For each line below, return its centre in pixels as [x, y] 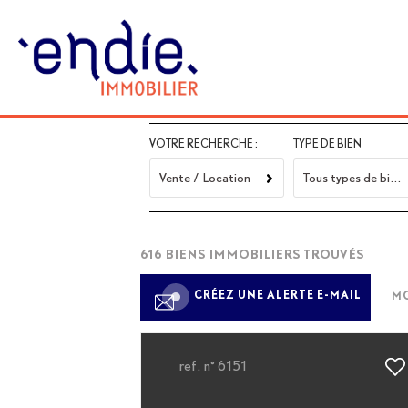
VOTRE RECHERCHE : [204, 143]
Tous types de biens [395, 178]
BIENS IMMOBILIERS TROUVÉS [264, 254]
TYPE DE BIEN [327, 143]
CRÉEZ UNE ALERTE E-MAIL [278, 295]
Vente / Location [205, 178]
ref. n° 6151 [213, 366]
